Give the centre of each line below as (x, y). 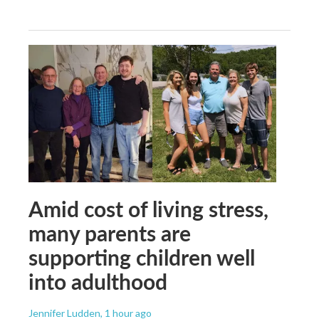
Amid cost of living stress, (148, 209)
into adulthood (98, 282)
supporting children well (142, 257)
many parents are (110, 233)
